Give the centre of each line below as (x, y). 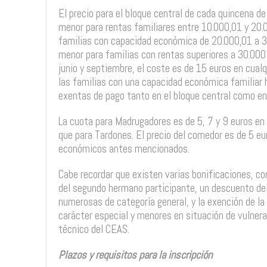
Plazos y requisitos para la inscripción (135, 255)
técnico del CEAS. (94, 229)
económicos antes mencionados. (124, 149)
